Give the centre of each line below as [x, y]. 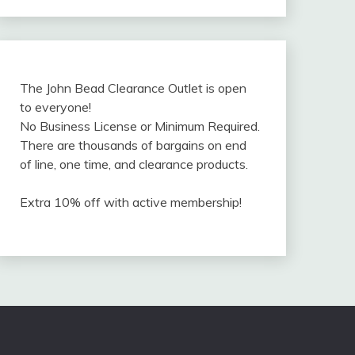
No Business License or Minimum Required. [139, 126]
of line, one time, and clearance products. [134, 164]
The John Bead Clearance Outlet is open [133, 88]
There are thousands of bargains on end [133, 145]
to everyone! [55, 107]
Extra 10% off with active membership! [130, 202]
